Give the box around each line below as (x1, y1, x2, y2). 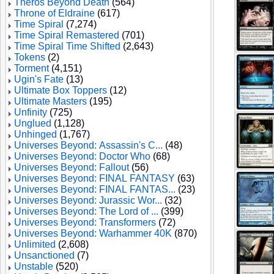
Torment (14, 63, 49, 73)
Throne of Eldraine (14, 8, 95, 18)
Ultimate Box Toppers (14, 85, 107, 95)
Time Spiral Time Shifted (14, 41, 120, 51)
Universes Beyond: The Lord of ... (14, 206, 158, 217)
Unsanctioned (14, 250, 75, 261)
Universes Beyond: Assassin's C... (14, 140, 163, 150)
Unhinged (14, 129, 57, 139)
